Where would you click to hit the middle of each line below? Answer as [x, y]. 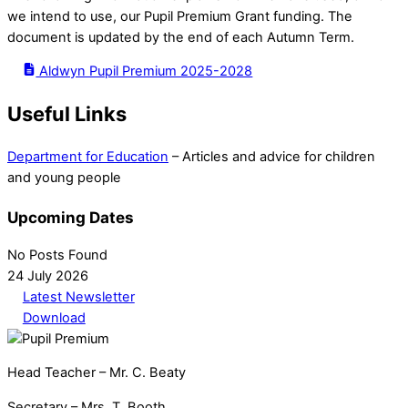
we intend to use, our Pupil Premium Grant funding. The [180, 16]
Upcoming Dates [71, 217]
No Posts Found [57, 255]
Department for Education [88, 157]
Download [54, 317]
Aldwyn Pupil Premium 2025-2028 [144, 71]
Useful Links [67, 114]
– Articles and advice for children [272, 157]
